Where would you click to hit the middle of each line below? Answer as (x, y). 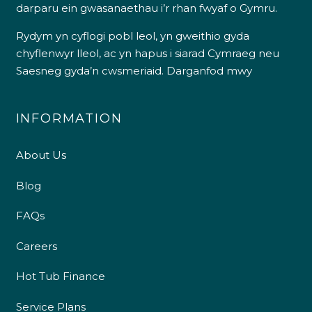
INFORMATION (69, 119)
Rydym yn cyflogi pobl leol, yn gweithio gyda (132, 36)
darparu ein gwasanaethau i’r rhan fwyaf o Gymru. (146, 8)
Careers (36, 246)
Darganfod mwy (209, 71)
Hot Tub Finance (60, 276)
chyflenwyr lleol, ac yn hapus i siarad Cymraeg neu (147, 54)
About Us (41, 155)
